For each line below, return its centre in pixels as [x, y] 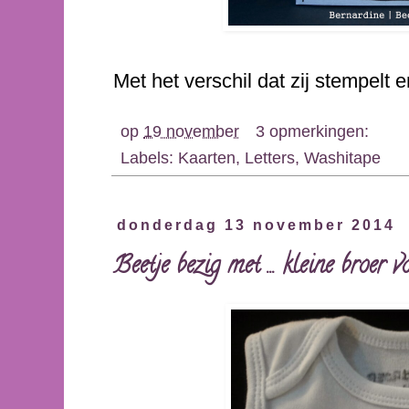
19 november [191, 131]
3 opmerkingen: [314, 131]
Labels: [149, 158]
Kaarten [207, 158]
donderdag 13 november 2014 [257, 225]
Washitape [342, 158]
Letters [270, 158]
